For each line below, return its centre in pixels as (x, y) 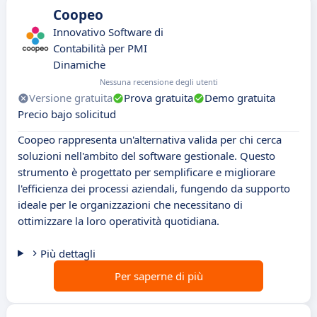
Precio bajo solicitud (67, 114)
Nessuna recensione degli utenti (159, 82)
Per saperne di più (158, 276)
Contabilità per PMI (100, 48)
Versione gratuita (71, 98)
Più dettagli (68, 254)
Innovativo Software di (108, 32)
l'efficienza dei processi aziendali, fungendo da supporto (154, 189)
